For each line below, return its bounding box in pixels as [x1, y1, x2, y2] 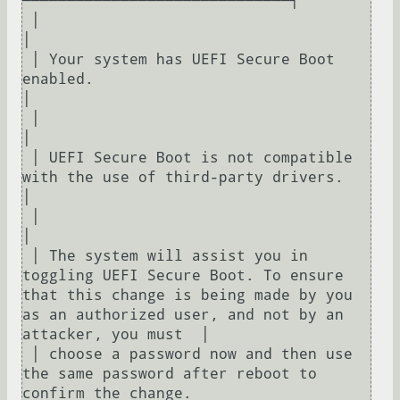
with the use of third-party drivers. [22, 169, 344, 187]
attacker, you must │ [22, 326, 228, 344]
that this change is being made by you [22, 287, 353, 304]
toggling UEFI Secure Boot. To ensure [22, 267, 344, 285]
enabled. [22, 71, 94, 88]
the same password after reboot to [22, 365, 317, 383]
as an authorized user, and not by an [22, 306, 344, 324]
